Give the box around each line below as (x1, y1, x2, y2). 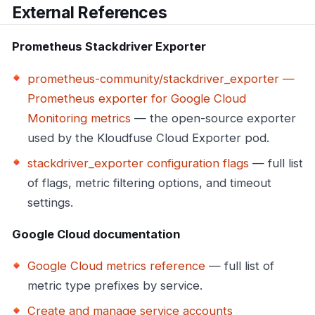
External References (12, 2, 167, 22)
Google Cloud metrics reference (27, 258, 205, 273)
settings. (27, 195, 73, 210)
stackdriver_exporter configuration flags (27, 155, 249, 170)
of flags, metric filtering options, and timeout (27, 175, 271, 190)
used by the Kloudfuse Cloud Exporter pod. (27, 130, 269, 145)
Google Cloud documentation (12, 226, 180, 241)
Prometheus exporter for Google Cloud (27, 91, 246, 105)
